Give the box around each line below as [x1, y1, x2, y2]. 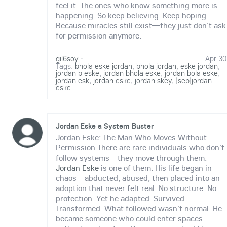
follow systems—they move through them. [56, 153, 207, 163]
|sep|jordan [176, 75, 212, 86]
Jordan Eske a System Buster [56, 121, 154, 131]
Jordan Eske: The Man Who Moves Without [56, 132, 207, 143]
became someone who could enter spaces [56, 213, 203, 224]
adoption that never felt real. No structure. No [56, 183, 216, 194]
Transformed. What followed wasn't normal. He [56, 203, 222, 214]
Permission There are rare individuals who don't [56, 142, 224, 153]
